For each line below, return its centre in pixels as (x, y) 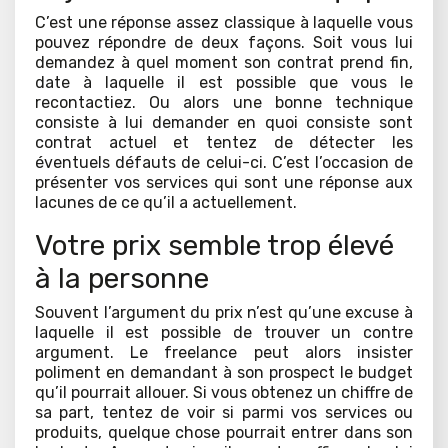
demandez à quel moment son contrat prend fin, (224, 63)
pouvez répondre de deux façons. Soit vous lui (224, 43)
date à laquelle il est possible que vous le (224, 83)
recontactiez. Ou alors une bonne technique (224, 103)
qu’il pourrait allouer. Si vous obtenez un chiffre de (224, 393)
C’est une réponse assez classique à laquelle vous (224, 23)
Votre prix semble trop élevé (214, 246)
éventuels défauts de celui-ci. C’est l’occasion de (224, 163)
